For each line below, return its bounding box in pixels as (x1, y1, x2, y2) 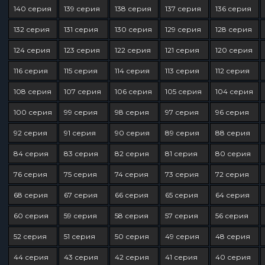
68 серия (14, 190, 48, 199)
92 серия (14, 128, 47, 137)
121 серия (164, 46, 199, 54)
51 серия (64, 232, 96, 241)
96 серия (215, 108, 249, 117)
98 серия (114, 108, 149, 117)
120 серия (215, 46, 253, 54)
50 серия (114, 232, 149, 241)
